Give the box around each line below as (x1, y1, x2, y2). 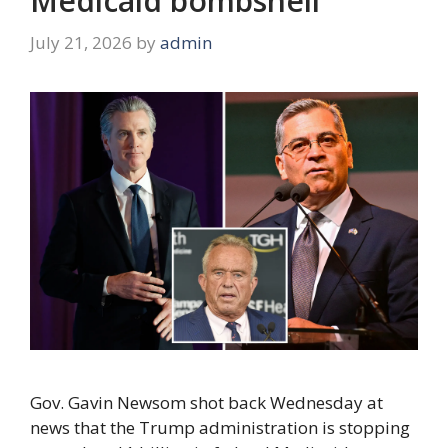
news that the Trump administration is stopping (30, 416, 410, 440)
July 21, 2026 (30, 30, 132, 54)
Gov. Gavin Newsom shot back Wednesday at (30, 391, 383, 415)
